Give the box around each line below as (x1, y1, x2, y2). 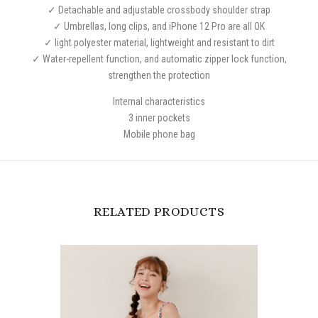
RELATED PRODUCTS (94, 204, 224, 219)
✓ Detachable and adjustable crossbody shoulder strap (48, 4, 270, 16)
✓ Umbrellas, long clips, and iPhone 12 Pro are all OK (53, 20, 265, 32)
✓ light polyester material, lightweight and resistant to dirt (43, 36, 275, 48)
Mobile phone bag (123, 128, 195, 140)
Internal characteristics (113, 95, 205, 107)
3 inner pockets (128, 111, 190, 124)
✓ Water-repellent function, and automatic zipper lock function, (31, 53, 287, 65)
